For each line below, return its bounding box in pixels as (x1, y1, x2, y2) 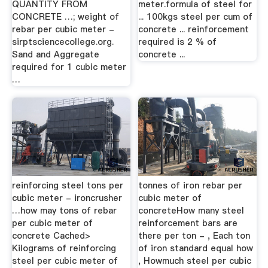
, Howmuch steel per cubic (138, 254, 252, 267)
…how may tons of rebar (11, 204, 117, 217)
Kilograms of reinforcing (11, 242, 116, 254)
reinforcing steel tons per (11, 179, 123, 191)
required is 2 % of (138, 35, 217, 48)
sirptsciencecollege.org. (11, 35, 114, 48)
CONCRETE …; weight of (11, 10, 119, 23)
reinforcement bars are (138, 217, 238, 229)
